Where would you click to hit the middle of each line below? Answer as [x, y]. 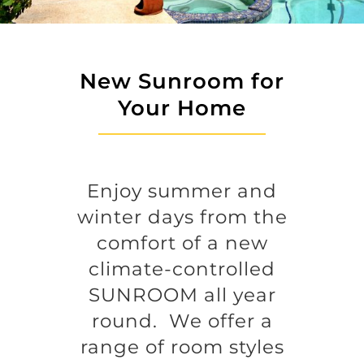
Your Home [182, 108]
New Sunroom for [182, 81]
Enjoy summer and [182, 191]
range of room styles [182, 347]
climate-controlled [182, 269]
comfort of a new [182, 243]
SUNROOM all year [182, 295]
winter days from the [182, 217]
